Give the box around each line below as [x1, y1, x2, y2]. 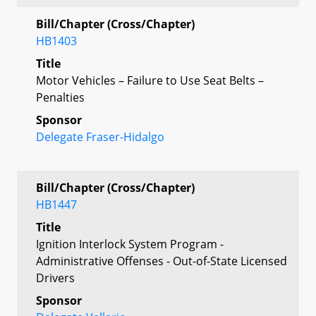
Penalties [36, 89, 85, 105]
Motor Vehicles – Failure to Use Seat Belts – [36, 72, 264, 88]
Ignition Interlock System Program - [36, 236, 224, 252]
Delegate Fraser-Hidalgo [36, 128, 164, 145]
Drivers [36, 269, 75, 286]
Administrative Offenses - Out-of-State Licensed [36, 253, 287, 269]
